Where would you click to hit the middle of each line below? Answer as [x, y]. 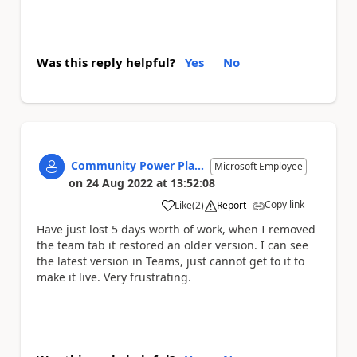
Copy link [284, 204]
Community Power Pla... [137, 165]
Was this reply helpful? [106, 62]
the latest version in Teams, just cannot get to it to [171, 261]
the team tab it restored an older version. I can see [173, 245]
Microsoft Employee [259, 166]
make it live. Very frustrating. [114, 277]
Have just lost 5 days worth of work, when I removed [176, 229]
